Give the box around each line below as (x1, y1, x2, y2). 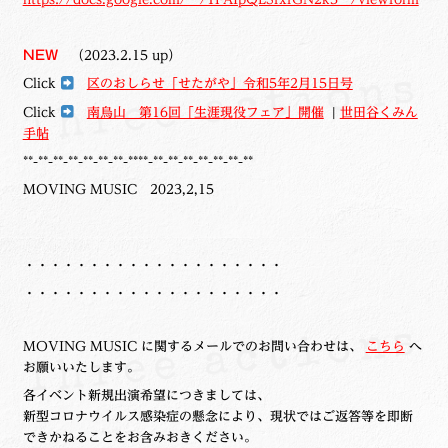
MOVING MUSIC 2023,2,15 (22, 181, 214, 196)
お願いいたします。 (22, 360, 140, 375)
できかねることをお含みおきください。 (22, 430, 257, 445)
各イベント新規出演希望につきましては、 (22, 388, 270, 403)
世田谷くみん (339, 104, 418, 119)
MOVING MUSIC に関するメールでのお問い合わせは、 (22, 339, 366, 354)
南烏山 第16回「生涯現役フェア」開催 (86, 104, 324, 119)
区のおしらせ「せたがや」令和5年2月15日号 (86, 76, 353, 91)
